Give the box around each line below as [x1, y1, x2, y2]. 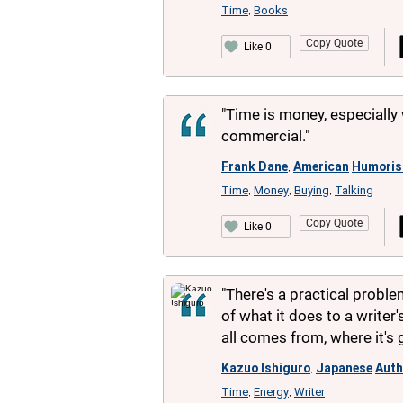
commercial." [221, 127, 309, 145]
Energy [254, 385, 289, 399]
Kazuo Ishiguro [221, 361, 310, 375]
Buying [294, 184, 329, 197]
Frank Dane [221, 159, 288, 174]
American [293, 159, 349, 174]
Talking [335, 184, 373, 197]
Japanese [316, 361, 372, 375]
